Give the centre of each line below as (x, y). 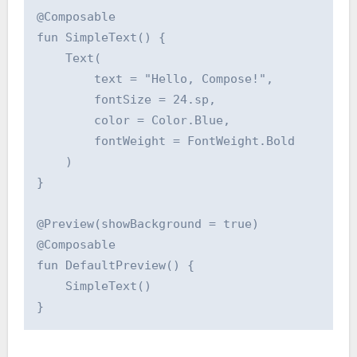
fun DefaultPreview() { (115, 265)
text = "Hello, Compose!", (155, 78)
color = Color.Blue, (133, 120)
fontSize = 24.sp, (126, 99)
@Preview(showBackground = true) (147, 224)
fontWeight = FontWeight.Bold (165, 141)
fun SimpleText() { (101, 37)
